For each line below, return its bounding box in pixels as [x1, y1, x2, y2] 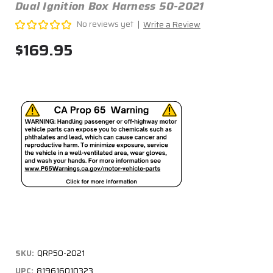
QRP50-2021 [37, 247, 85, 260]
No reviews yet [76, 17, 133, 31]
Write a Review [143, 18, 200, 32]
